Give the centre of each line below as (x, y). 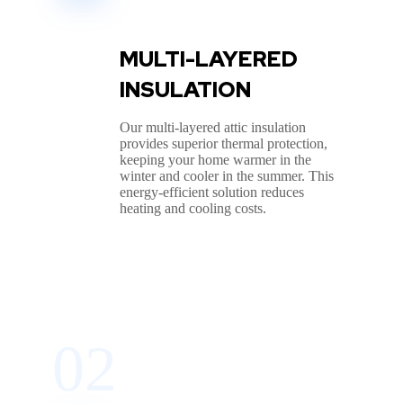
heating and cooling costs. (193, 209)
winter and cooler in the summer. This (227, 176)
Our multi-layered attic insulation (213, 128)
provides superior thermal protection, (224, 144)
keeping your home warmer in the (215, 160)
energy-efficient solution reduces (212, 193)
